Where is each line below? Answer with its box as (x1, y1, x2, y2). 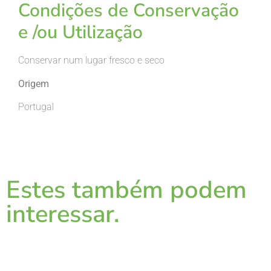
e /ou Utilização (18, 20, 143, 45)
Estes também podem (6, 173, 247, 206)
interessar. (6, 197, 119, 230)
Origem (18, 77, 49, 90)
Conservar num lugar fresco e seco (18, 54, 165, 67)
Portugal (18, 101, 54, 113)
